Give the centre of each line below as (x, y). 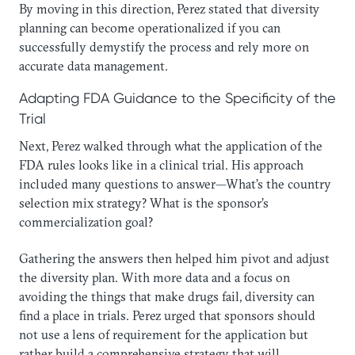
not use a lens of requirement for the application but (164, 334)
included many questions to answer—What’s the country (175, 183)
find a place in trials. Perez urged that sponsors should (167, 315)
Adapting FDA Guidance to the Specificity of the (177, 97)
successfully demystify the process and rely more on (164, 46)
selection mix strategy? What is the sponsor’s (144, 202)
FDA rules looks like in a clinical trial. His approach (161, 164)
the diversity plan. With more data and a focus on (155, 277)
